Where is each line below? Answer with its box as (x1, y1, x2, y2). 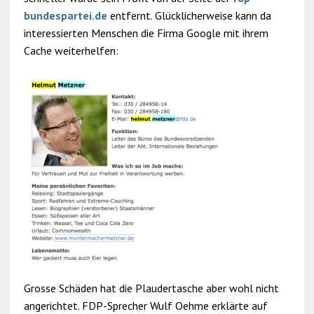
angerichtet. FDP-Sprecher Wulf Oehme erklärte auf (23, 299, 268, 313)
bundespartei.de (23, 8, 107, 22)
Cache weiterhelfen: (23, 43, 118, 57)
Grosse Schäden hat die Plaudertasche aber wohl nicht (23, 281, 279, 295)
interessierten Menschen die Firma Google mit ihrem (23, 26, 268, 40)
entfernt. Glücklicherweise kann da (107, 8, 271, 22)
